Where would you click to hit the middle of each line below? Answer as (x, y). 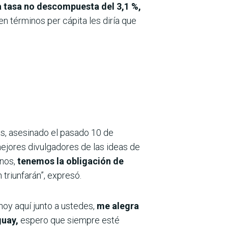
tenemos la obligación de (70, 161)
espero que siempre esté (70, 220)
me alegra (118, 206)
